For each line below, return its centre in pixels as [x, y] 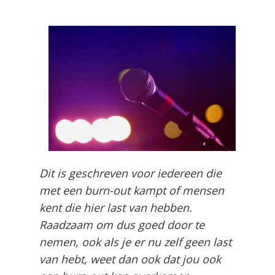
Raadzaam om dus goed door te [122, 224]
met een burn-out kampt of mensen [132, 190]
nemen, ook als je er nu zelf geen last [135, 242]
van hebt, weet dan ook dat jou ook [130, 259]
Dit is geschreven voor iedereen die [130, 173]
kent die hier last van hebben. [116, 207]
